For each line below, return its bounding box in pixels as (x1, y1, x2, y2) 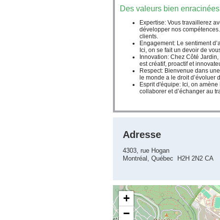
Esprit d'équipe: (139, 81, 182, 88)
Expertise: (139, 19, 167, 26)
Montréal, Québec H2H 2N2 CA (123, 155, 214, 162)
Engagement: (139, 40, 177, 47)
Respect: (139, 67, 165, 74)
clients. (139, 33, 158, 40)
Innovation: (139, 54, 170, 60)
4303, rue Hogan (123, 147, 169, 154)
